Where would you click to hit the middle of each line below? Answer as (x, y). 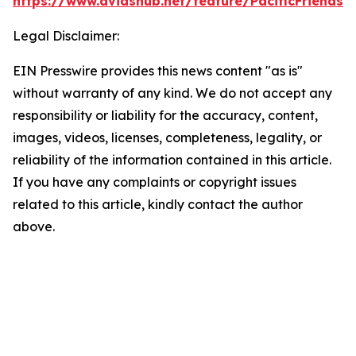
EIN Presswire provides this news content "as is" (158, 71)
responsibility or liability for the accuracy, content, (165, 115)
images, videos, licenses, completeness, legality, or (167, 137)
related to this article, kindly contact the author (158, 204)
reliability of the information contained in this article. (172, 160)
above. (34, 226)
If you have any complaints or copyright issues (155, 182)
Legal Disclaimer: (66, 36)
